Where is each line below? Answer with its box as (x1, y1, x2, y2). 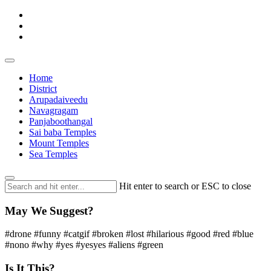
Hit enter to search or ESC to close (119, 181, 251, 191)
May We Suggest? (5, 204, 94, 217)
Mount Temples (29, 138, 89, 148)
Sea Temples (29, 149, 77, 159)
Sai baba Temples (29, 127, 96, 137)
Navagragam (29, 105, 78, 116)
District (29, 83, 57, 94)
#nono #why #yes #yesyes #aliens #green (5, 240, 163, 250)
